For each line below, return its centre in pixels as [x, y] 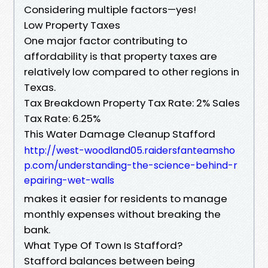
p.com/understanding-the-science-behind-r [131, 165]
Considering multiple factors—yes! [110, 9]
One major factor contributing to [106, 40]
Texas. [40, 87]
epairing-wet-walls [69, 180]
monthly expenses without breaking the [122, 214]
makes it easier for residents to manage [126, 198]
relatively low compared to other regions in [132, 71]
